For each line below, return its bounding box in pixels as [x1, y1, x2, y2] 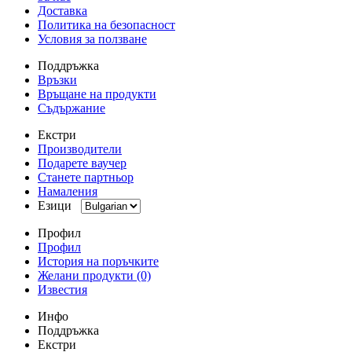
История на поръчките [38, 255, 159, 269]
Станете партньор [38, 170, 134, 185]
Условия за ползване [38, 32, 147, 46]
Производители [38, 142, 122, 156]
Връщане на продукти [38, 87, 156, 101]
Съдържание [38, 101, 105, 115]
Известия [38, 283, 87, 297]
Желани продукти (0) [38, 269, 151, 283]
